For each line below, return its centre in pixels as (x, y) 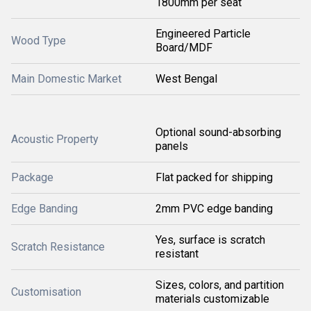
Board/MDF (184, 48)
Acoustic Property (55, 139)
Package (32, 177)
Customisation (46, 292)
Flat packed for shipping (214, 177)
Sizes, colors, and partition (220, 285)
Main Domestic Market (66, 79)
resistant (177, 254)
